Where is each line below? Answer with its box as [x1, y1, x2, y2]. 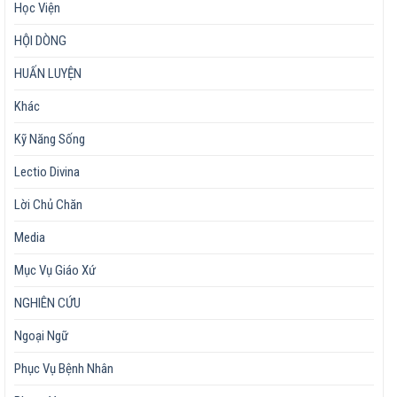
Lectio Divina [14, 164, 80, 181]
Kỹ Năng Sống [14, 131, 85, 148]
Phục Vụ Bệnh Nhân [14, 361, 113, 378]
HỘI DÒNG [14, 33, 66, 50]
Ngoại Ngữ [14, 328, 68, 345]
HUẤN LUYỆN [14, 66, 82, 82]
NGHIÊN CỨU [14, 295, 81, 312]
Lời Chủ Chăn [14, 197, 82, 214]
